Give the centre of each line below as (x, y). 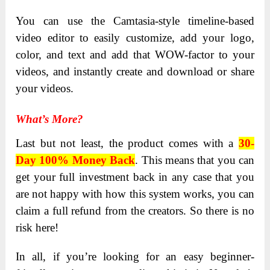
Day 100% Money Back (76, 160)
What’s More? (50, 119)
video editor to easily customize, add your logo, (135, 37)
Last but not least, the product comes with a (127, 143)
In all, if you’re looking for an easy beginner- (135, 256)
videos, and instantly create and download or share (135, 71)
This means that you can (198, 160)
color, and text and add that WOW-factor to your (135, 54)
